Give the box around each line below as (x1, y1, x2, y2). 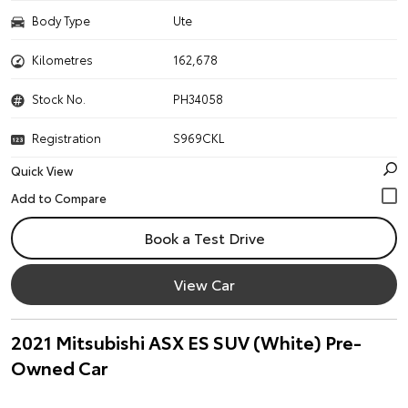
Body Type (32, 12, 90, 28)
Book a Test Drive (143, 227, 265, 248)
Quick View (11, 162, 73, 178)
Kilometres (32, 51, 93, 67)
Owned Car (11, 354, 107, 380)
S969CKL (173, 129, 225, 146)
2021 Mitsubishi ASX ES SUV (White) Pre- (11, 329, 362, 354)
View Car (173, 273, 235, 294)
